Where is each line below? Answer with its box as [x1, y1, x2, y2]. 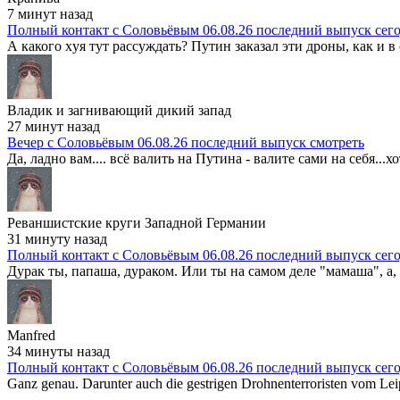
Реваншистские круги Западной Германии [7, 215, 266, 230]
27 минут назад [7, 119, 100, 134]
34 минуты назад [7, 344, 110, 359]
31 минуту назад [7, 231, 107, 246]
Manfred [7, 328, 55, 343]
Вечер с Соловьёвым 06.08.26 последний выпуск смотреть [7, 135, 364, 150]
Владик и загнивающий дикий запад [7, 103, 231, 118]
